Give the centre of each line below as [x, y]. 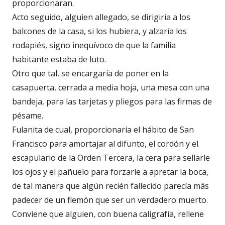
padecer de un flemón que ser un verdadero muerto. [110, 200]
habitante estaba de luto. [59, 59]
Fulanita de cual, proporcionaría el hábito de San [103, 129]
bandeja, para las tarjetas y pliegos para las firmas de [112, 101]
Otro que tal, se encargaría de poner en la [90, 73]
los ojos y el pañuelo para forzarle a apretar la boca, [110, 172]
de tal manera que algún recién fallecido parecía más [110, 186]
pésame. [28, 115]
